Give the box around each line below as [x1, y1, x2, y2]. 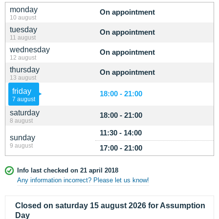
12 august [10, 54, 36, 61]
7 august [12, 96, 35, 102]
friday [12, 87, 31, 95]
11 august [10, 34, 36, 41]
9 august [10, 142, 33, 149]
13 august [10, 74, 36, 81]
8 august [10, 117, 33, 124]
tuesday [10, 25, 37, 34]
